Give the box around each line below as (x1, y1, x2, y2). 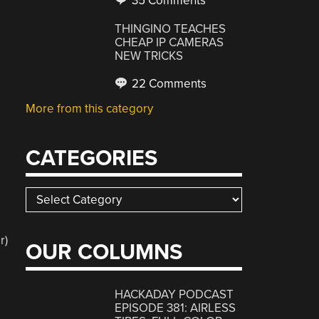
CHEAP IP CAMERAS (115, 35, 224, 50)
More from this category (26, 101, 154, 116)
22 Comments (129, 76, 207, 91)
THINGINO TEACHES (115, 21, 226, 36)
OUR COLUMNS (26, 239, 183, 266)
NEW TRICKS (115, 48, 184, 63)
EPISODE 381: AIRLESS (115, 300, 236, 315)
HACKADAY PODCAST (115, 286, 234, 302)
